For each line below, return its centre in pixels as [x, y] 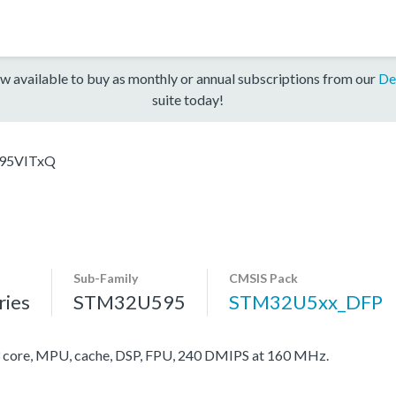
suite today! [187, 99]
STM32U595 [129, 301]
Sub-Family [106, 278]
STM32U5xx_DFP [306, 301]
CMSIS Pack [263, 278]
